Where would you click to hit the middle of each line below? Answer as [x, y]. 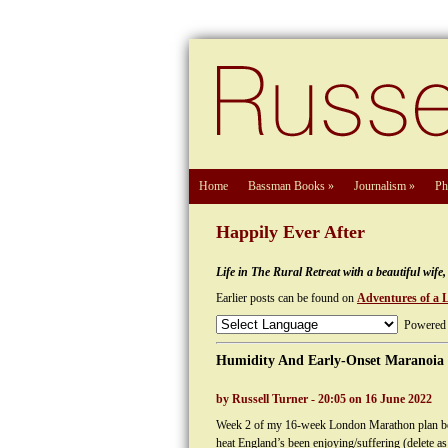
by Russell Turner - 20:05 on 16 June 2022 [324, 399]
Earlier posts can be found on [286, 298]
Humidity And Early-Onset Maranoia [330, 360]
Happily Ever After [290, 232]
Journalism [380, 186]
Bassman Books [286, 186]
